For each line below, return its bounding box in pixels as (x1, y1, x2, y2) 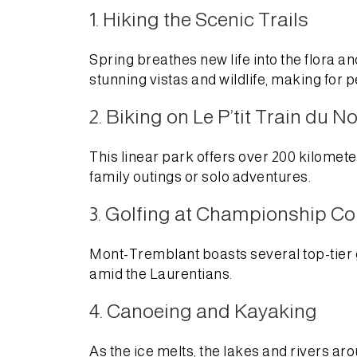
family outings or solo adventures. (89, 168, 311, 185)
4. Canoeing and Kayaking (89, 299, 317, 322)
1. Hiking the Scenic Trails (89, 7, 308, 30)
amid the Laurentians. (89, 265, 233, 282)
